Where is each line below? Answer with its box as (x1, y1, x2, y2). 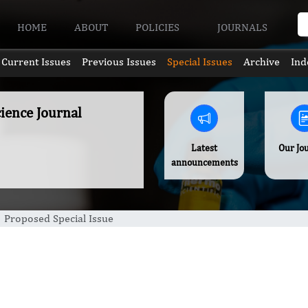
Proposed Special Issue (4, 212, 113, 225)
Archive (243, 55, 280, 68)
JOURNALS (217, 20, 270, 34)
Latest (191, 142, 218, 153)
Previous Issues (81, 55, 156, 68)
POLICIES (135, 20, 183, 34)
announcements (170, 157, 238, 168)
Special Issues (167, 55, 233, 68)
